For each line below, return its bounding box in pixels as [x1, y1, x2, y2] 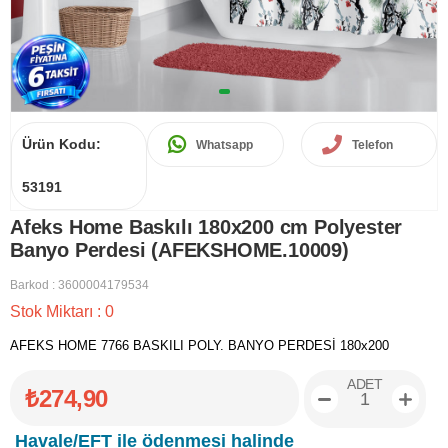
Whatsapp [196, 137, 254, 152]
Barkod [10, 278, 49, 292]
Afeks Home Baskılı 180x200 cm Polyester [10, 216, 403, 238]
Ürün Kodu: [22, 136, 101, 152]
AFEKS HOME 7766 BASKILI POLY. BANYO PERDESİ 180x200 [10, 338, 389, 353]
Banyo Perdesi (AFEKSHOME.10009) [10, 239, 349, 261]
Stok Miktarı [10, 303, 97, 320]
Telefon [351, 137, 393, 152]
